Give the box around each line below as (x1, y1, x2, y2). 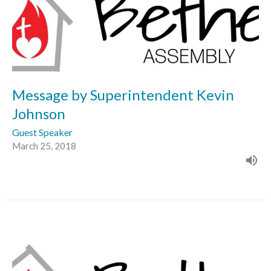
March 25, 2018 (12, 140, 76, 151)
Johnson (12, 104, 65, 122)
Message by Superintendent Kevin (12, 85, 234, 103)
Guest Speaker (12, 126, 73, 138)
